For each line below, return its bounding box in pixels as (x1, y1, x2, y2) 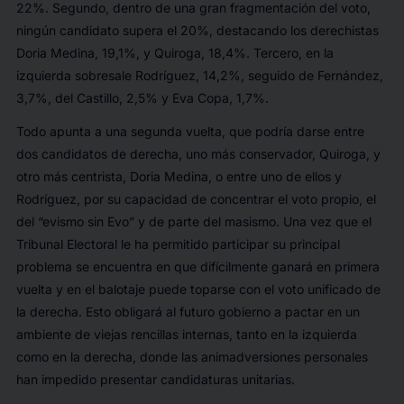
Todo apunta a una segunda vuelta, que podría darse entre (15, 124, 364, 140)
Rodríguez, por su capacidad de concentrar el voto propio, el (15, 191, 376, 207)
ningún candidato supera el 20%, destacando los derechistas (15, 23, 379, 39)
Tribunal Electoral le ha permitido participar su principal (15, 236, 340, 252)
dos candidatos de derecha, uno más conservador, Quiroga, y (15, 146, 381, 162)
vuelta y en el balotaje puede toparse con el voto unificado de (15, 281, 381, 298)
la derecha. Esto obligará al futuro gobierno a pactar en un (15, 304, 360, 320)
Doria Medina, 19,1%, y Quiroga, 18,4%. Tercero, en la (15, 45, 334, 61)
